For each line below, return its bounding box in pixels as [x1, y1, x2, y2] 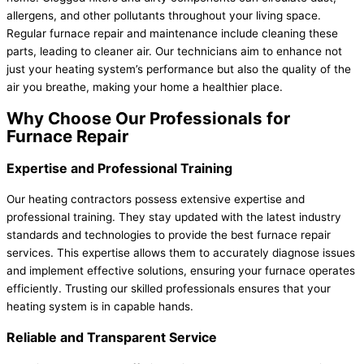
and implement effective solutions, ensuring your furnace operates [6, 264, 355, 278]
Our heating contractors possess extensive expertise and [6, 193, 305, 206]
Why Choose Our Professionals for [6, 108, 290, 129]
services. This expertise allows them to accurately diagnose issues [6, 246, 355, 260]
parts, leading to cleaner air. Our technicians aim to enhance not [6, 45, 342, 58]
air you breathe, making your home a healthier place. [6, 80, 283, 94]
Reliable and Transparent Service [6, 329, 217, 346]
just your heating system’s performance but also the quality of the [6, 63, 351, 76]
